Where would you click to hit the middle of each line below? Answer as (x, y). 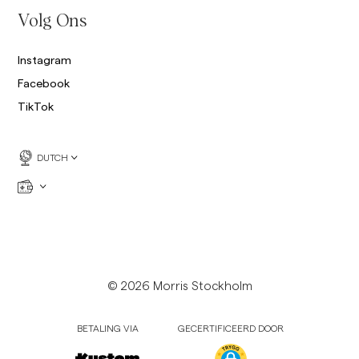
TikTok (36, 106)
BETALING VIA (107, 329)
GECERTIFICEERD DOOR (231, 329)
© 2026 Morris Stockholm (179, 286)
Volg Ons (52, 22)
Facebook (44, 83)
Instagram (45, 60)
